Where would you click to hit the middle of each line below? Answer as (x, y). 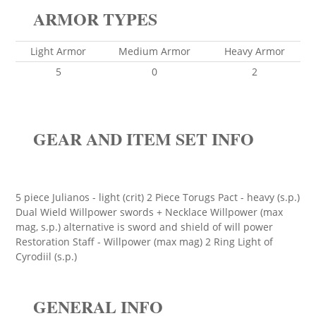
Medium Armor (154, 51)
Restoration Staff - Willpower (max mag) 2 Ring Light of (144, 242)
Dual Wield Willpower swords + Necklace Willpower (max (149, 212)
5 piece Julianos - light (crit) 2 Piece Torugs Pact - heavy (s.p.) (158, 197)
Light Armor (58, 51)
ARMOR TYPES (95, 19)
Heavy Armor (254, 51)
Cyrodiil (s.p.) (46, 256)
